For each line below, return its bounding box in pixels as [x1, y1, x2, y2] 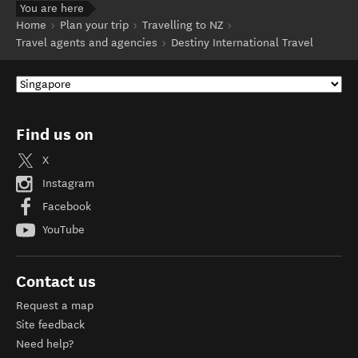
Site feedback [16, 318, 85, 332]
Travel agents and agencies [16, 36, 157, 50]
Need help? [16, 337, 74, 351]
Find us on [16, 125, 93, 144]
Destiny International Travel [171, 36, 313, 50]
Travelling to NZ [142, 18, 223, 32]
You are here [20, 2, 84, 15]
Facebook [39, 199, 91, 213]
